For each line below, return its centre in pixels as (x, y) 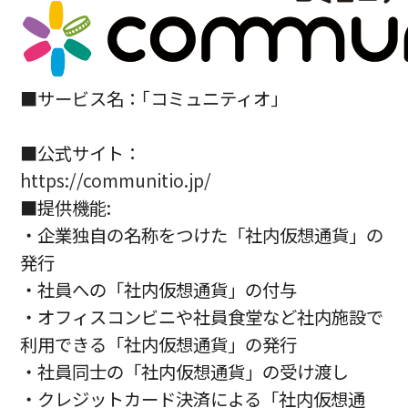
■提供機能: (66, 208)
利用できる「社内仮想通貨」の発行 (159, 345)
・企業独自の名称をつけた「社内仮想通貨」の (202, 235)
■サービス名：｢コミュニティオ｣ (150, 99)
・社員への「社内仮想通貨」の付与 (159, 290)
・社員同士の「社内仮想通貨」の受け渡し (185, 372)
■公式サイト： (81, 153)
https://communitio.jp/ (116, 181)
